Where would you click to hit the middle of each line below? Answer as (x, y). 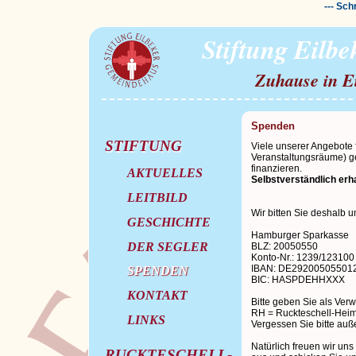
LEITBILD (157, 198)
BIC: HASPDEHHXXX (298, 279)
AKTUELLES (164, 173)
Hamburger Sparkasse (300, 235)
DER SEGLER (167, 246)
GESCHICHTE (168, 222)
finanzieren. (276, 168)
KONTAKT (157, 296)
